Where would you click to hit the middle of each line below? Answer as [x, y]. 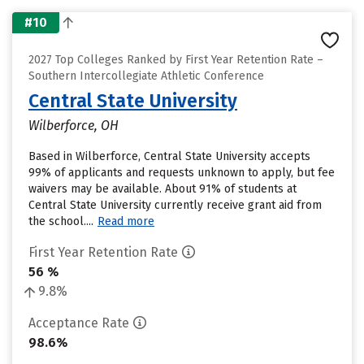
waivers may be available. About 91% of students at [162, 189]
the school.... [61, 221]
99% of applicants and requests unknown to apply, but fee [182, 173]
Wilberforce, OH [74, 126]
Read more [126, 221]
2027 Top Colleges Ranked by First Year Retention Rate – [176, 60]
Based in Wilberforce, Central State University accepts [169, 156]
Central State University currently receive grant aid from [175, 205]
